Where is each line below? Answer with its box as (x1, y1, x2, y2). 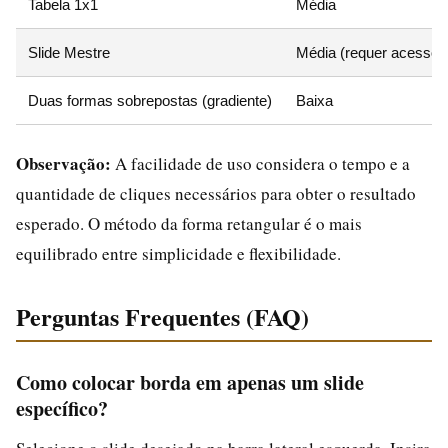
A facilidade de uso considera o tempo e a (111, 151, 410, 175)
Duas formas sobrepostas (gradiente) (28, 91, 272, 109)
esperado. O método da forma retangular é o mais (16, 211, 362, 235)
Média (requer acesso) (296, 43, 444, 61)
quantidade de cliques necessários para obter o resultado (16, 181, 416, 205)
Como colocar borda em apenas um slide (16, 367, 364, 397)
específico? (16, 393, 108, 423)
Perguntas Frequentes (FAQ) (16, 298, 309, 334)
